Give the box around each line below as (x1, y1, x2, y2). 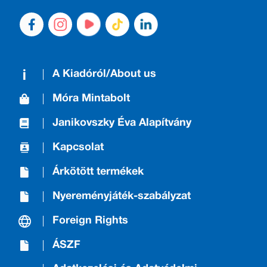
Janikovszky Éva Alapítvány (52, 118, 192, 129)
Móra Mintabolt (52, 94, 131, 104)
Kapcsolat (52, 142, 104, 153)
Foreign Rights (52, 216, 129, 226)
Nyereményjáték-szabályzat (52, 191, 191, 202)
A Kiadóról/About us (52, 69, 157, 80)
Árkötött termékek (52, 167, 144, 178)
